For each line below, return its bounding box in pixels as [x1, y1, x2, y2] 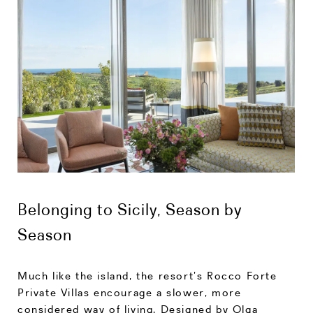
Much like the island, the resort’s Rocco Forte [17, 269, 277, 283]
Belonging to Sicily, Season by [17, 199, 242, 220]
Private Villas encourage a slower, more [17, 286, 242, 300]
